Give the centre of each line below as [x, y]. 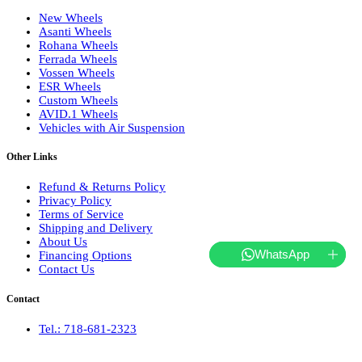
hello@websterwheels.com [106, 342]
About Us [63, 242]
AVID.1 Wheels [78, 114]
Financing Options [85, 256]
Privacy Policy [75, 201]
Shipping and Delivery [96, 228]
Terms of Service [81, 215]
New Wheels [71, 17]
